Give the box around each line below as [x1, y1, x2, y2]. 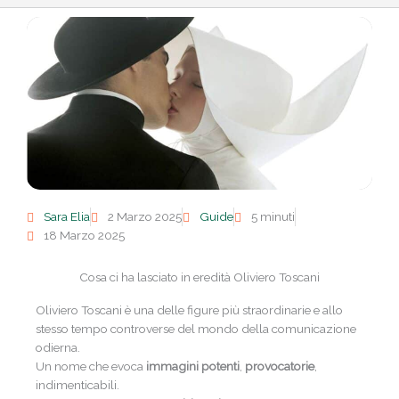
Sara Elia [44, 209, 90, 224]
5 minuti [251, 209, 295, 224]
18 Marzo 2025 [44, 228, 125, 243]
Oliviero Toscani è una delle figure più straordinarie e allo [36, 303, 343, 318]
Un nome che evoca [36, 359, 146, 374]
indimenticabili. [36, 378, 119, 393]
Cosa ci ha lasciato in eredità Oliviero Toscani [79, 270, 320, 285]
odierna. [36, 340, 80, 355]
